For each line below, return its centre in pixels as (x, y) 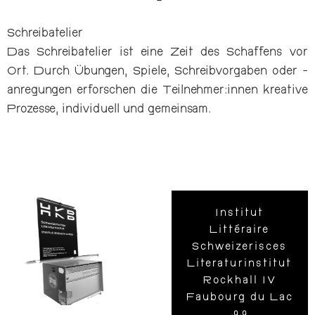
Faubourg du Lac (239, 298)
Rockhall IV (239, 281)
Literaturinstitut (240, 264)
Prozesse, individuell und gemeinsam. (109, 110)
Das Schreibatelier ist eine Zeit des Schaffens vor (157, 53)
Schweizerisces (240, 247)
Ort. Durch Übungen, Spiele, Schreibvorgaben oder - (157, 72)
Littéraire (240, 231)
